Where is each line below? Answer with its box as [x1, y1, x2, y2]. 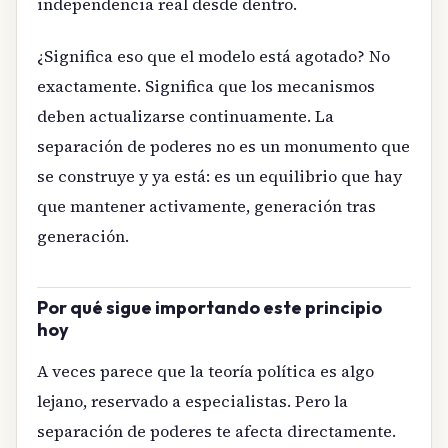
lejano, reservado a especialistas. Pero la [37, 389, 348, 412]
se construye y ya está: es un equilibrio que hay [37, 165, 402, 188]
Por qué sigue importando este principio [37, 296, 382, 320]
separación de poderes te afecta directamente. [37, 419, 396, 442]
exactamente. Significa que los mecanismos [37, 75, 375, 98]
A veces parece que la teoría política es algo [37, 359, 374, 382]
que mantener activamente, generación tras [37, 195, 376, 218]
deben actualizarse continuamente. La [37, 105, 334, 128]
